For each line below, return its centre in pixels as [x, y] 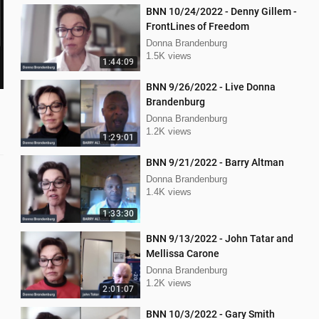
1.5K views [168, 56]
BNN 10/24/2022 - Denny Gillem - [221, 11]
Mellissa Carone [182, 253]
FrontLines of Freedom [197, 26]
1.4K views [168, 192]
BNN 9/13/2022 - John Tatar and [219, 238]
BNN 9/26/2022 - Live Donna [210, 87]
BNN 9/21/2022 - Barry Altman [215, 163]
